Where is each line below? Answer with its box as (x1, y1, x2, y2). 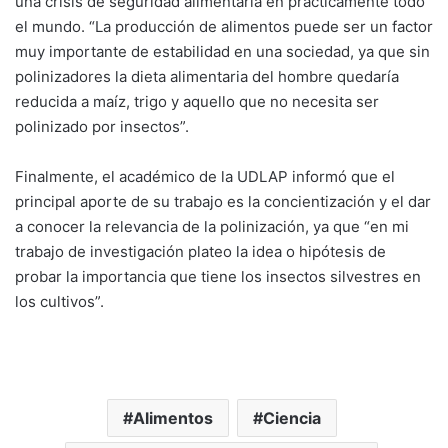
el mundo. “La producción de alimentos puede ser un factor (15, 17, 433, 37)
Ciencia (262, 408, 321, 429)
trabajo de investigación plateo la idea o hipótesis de (15, 242, 386, 262)
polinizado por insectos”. (15, 117, 189, 137)
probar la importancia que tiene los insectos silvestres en (15, 267, 421, 287)
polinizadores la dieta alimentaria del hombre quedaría (15, 67, 399, 87)
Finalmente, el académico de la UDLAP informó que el (15, 167, 395, 187)
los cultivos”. (15, 292, 104, 312)
